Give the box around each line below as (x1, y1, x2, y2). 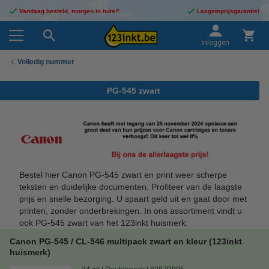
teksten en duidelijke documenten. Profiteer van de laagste (19, 181, 242, 192)
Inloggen (201, 38, 229, 47)
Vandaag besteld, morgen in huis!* (19, 8, 119, 14)
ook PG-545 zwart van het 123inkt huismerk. (19, 217, 188, 228)
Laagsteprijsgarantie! (197, 8, 259, 14)
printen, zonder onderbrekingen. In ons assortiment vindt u (19, 205, 242, 216)
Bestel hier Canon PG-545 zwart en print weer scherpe (19, 169, 227, 180)
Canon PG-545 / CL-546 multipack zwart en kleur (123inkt (10, 236, 242, 246)
